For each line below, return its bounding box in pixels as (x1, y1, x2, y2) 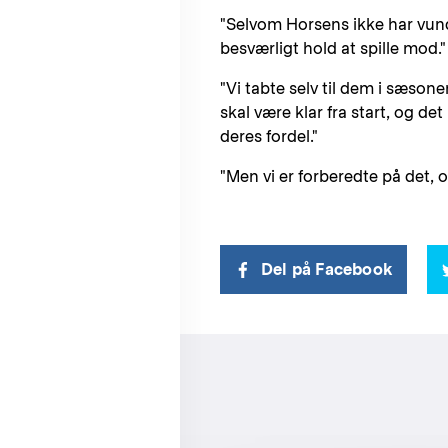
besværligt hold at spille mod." (220, 38, 446, 58)
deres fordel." (220, 126, 318, 146)
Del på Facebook (261, 259, 392, 279)
